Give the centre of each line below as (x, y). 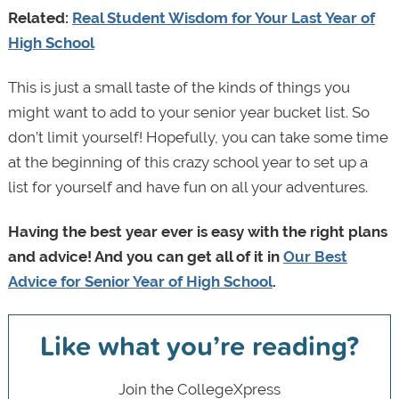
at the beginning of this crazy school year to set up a (187, 163)
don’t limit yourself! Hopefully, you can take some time (198, 138)
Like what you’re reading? (199, 345)
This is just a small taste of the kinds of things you (179, 88)
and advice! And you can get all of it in (145, 257)
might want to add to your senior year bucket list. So (188, 113)
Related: (40, 18)
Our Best (315, 257)
